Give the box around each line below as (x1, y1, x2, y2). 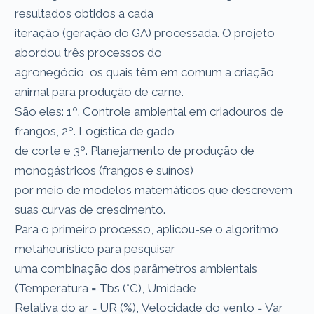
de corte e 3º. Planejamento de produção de (15, 143, 255, 158)
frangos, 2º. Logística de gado (15, 123, 178, 138)
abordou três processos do (15, 45, 165, 60)
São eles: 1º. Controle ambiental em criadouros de (15, 104, 285, 118)
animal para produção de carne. (15, 84, 187, 99)
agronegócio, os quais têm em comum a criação (15, 64, 275, 79)
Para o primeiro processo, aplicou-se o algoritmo (15, 221, 279, 236)
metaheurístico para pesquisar (15, 241, 179, 256)
